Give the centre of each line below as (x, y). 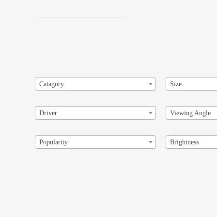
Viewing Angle (190, 113)
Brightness (184, 142)
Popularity (54, 142)
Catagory (52, 84)
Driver (48, 113)
